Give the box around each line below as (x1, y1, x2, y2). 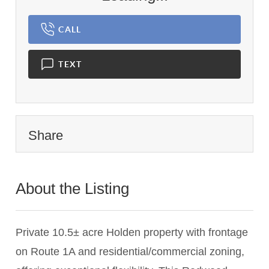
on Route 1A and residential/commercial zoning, (16, 246, 245, 258)
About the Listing (16, 180, 134, 198)
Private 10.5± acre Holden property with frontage (16, 226, 249, 239)
